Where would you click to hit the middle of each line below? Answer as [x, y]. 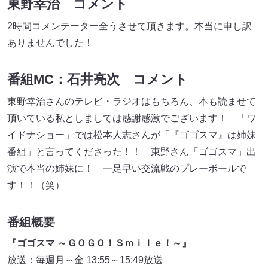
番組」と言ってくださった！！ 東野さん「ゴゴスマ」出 [132, 152]
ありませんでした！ [50, 43]
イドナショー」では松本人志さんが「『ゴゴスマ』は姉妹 [132, 135]
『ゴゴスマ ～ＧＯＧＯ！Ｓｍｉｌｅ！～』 [99, 243]
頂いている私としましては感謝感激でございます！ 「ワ [132, 118]
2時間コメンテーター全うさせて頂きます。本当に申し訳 [130, 26]
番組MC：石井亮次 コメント [98, 80]
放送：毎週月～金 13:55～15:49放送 [85, 260]
